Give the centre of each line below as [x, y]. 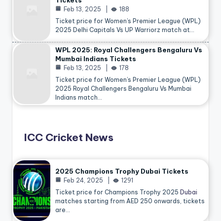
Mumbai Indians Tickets [96, 59]
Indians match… [79, 98]
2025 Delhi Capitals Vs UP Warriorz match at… [125, 30]
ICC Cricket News [69, 137]
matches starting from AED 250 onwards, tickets [130, 201]
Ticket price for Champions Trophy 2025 [118, 192]
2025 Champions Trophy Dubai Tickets [122, 171]
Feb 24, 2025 [83, 181]
